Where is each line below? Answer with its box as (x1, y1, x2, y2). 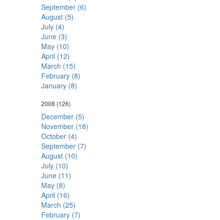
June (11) (41, 170, 71, 180)
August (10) (41, 151, 78, 161)
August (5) (41, 12, 74, 22)
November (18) (41, 121, 88, 131)
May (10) (41, 41, 69, 51)
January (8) (41, 81, 77, 90)
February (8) (41, 71, 81, 81)
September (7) (41, 141, 86, 151)
